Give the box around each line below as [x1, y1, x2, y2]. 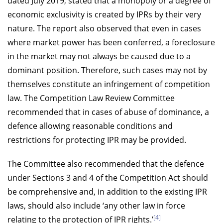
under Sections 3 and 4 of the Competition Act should [7, 172, 208, 183]
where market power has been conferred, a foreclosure [7, 36, 215, 48]
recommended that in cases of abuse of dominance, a [7, 106, 209, 117]
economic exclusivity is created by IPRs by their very [7, 8, 201, 20]
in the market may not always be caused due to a [7, 50, 191, 62]
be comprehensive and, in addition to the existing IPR [7, 186, 207, 197]
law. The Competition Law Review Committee [7, 92, 175, 104]
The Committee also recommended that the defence [7, 158, 204, 169]
